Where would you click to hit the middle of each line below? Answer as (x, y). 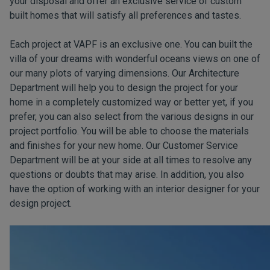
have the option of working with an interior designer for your (135, 189)
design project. (41, 203)
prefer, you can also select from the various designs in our (132, 117)
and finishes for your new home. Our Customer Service (124, 146)
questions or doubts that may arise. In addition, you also (127, 174)
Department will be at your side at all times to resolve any (131, 160)
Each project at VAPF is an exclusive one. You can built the (131, 44)
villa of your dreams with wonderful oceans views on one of (135, 59)
